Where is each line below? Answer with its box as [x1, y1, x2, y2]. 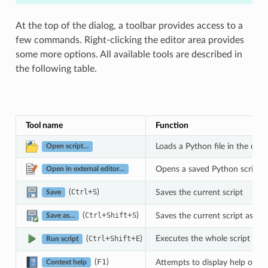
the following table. [15, 64, 97, 74]
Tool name [25, 120, 63, 130]
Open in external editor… [46, 166, 125, 173]
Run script [46, 236, 79, 243]
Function [155, 120, 188, 130]
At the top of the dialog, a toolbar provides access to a [15, 21, 243, 31]
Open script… [46, 143, 89, 150]
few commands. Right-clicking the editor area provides [15, 35, 244, 45]
